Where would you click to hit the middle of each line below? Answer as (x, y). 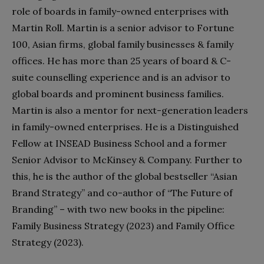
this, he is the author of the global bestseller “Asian (125, 176)
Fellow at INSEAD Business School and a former (119, 143)
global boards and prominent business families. (118, 94)
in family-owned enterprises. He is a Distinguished (125, 127)
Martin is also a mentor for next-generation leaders (130, 110)
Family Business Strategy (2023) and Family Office (123, 226)
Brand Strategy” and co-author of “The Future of (122, 193)
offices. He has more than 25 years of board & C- (121, 61)
